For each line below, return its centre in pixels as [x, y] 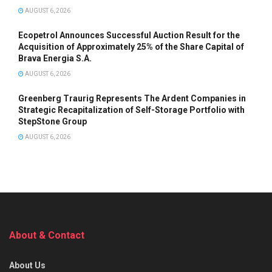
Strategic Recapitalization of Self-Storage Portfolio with [131, 110]
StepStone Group [53, 122]
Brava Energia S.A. [55, 59]
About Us [27, 266]
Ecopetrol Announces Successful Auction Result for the [129, 36]
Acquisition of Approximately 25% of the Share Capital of [131, 47]
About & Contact [47, 236]
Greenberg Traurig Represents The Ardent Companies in [132, 99]
